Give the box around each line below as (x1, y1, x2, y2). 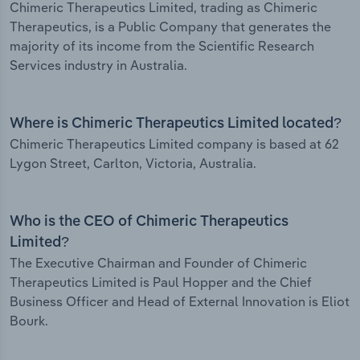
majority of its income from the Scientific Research (10, 38, 314, 55)
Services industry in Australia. (10, 57, 187, 74)
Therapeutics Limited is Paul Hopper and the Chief (10, 274, 312, 291)
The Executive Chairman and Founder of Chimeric (10, 255, 307, 272)
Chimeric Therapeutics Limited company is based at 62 (10, 136, 339, 153)
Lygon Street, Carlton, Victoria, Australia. (10, 155, 256, 172)
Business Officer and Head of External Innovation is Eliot (10, 293, 350, 310)
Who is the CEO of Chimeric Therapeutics (10, 215, 288, 230)
